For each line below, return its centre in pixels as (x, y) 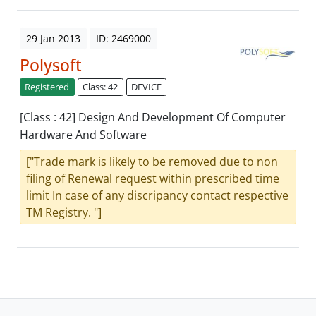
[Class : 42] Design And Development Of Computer (153, 117)
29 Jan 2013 (53, 39)
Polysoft (51, 65)
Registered (47, 87)
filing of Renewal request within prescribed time (153, 179)
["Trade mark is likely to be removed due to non (152, 162)
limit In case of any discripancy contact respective (157, 196)
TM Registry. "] (64, 213)
